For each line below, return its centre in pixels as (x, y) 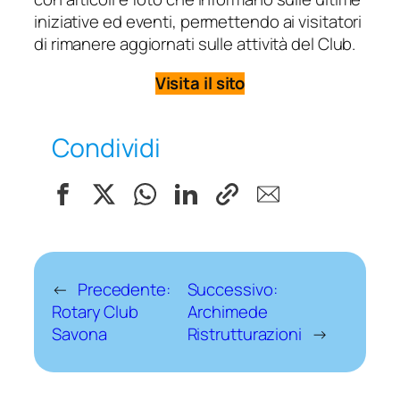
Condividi (107, 147)
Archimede (227, 311)
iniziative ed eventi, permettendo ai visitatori (198, 22)
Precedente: (124, 289)
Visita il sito (200, 83)
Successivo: (232, 289)
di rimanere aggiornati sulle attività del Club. (195, 44)
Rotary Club (95, 311)
